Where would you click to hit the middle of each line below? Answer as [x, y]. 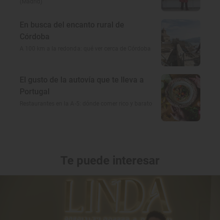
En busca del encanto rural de [72, 25]
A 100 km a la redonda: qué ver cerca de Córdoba [85, 49]
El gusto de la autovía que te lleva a [82, 80]
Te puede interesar [110, 161]
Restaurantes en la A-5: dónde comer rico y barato [86, 104]
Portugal [35, 92]
